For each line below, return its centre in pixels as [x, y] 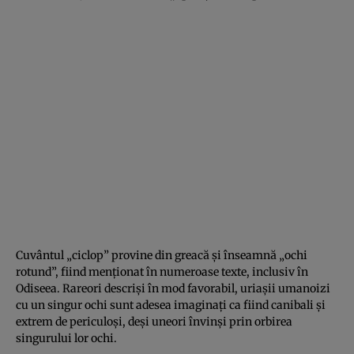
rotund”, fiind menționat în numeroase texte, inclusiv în [162, 271]
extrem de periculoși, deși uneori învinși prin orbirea [154, 321]
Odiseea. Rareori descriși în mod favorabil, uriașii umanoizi [173, 288]
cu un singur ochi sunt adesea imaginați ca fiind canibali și [171, 305]
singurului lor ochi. [66, 338]
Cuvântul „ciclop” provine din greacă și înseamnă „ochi [162, 255]
